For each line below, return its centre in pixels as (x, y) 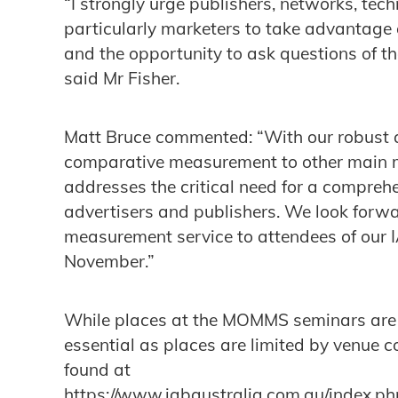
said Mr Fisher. (122, 78)
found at (97, 370)
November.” (109, 262)
